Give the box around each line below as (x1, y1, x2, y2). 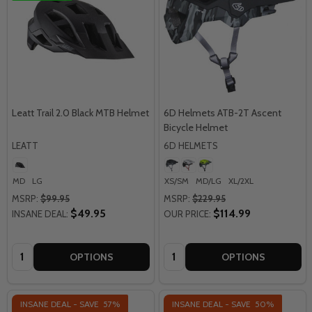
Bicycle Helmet (164, 120, 228, 134)
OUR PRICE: (164, 208, 211, 219)
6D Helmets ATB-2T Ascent (164, 106, 281, 119)
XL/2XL (228, 175, 253, 186)
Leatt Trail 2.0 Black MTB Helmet (12, 106, 149, 119)
